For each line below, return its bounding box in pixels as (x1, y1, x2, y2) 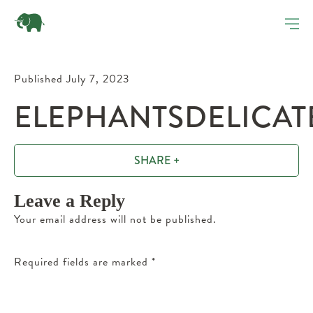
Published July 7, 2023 (14, 71, 130, 87)
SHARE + (133, 152, 180, 168)
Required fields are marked (14, 254, 152, 270)
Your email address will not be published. (14, 211, 217, 228)
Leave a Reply (14, 191, 125, 211)
